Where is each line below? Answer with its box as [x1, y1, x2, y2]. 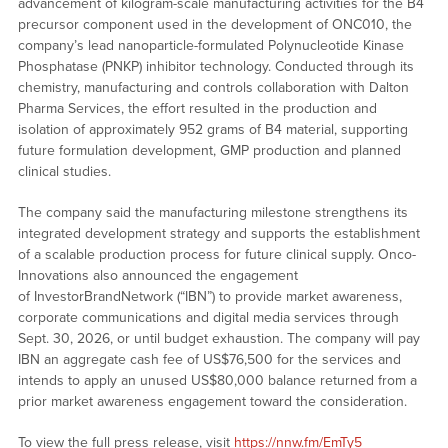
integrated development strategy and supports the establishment [17, 225, 420, 243]
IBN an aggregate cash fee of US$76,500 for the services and [17, 351, 401, 369]
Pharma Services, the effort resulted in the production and [17, 100, 377, 118]
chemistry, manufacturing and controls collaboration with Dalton [17, 79, 409, 97]
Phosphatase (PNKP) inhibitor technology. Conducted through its [17, 58, 414, 76]
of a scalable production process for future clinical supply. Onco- [17, 246, 416, 264]
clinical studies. [17, 163, 111, 181]
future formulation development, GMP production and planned [17, 142, 401, 160]
